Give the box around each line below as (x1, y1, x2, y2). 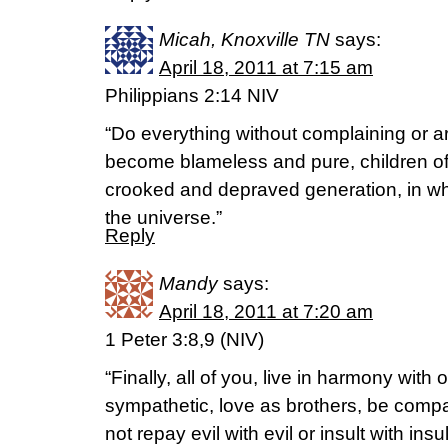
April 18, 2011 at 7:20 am (159, 301, 373, 322)
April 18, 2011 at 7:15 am (159, 57, 373, 78)
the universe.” (105, 207, 222, 228)
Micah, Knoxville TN (159, 29, 330, 50)
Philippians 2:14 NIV (105, 85, 279, 106)
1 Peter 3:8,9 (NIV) (105, 329, 264, 350)
